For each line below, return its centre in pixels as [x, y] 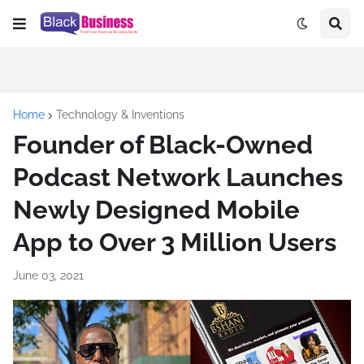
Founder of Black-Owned [163, 145]
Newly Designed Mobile [156, 210]
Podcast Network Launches [178, 177]
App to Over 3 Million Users [175, 242]
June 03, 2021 [48, 275]
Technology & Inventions [120, 115]
